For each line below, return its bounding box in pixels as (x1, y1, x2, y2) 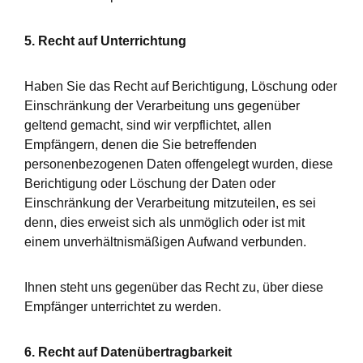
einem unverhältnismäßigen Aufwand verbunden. (24, 235, 306, 249)
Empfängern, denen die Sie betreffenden (24, 138, 257, 152)
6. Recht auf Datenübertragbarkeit (24, 345, 232, 359)
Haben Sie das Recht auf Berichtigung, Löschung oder (24, 79, 337, 93)
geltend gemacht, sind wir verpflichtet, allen (24, 118, 271, 132)
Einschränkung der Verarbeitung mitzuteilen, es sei (24, 196, 316, 210)
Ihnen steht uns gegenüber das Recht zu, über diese (24, 280, 323, 294)
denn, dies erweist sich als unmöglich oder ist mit (24, 216, 305, 229)
